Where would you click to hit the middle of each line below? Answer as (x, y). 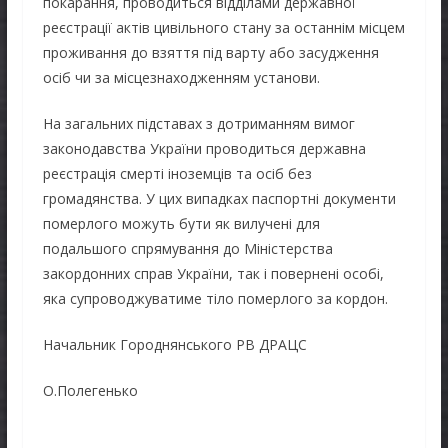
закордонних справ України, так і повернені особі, (213, 273)
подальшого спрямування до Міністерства (187, 248)
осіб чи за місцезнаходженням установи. (181, 77)
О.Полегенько (90, 390)
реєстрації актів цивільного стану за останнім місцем (223, 27)
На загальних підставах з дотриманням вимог (198, 123)
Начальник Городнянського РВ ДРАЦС (174, 344)
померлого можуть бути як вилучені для (181, 223)
